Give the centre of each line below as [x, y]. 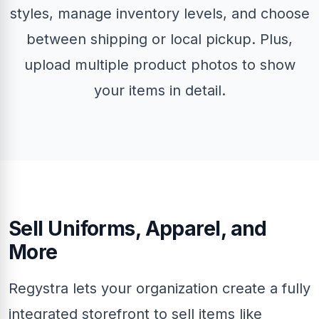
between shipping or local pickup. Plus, [159, 39]
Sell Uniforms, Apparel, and [138, 229]
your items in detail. [159, 90]
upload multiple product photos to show [159, 65]
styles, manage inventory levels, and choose [159, 14]
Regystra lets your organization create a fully [159, 288]
